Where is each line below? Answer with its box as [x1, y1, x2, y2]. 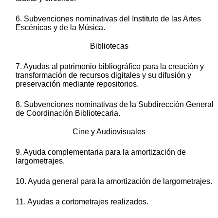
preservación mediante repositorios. [16, 80, 139, 89]
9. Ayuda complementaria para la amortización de [16, 148, 186, 157]
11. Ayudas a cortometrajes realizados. [16, 198, 148, 206]
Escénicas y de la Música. [16, 23, 105, 32]
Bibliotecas [90, 42, 128, 51]
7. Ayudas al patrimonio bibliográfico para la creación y [16, 62, 204, 71]
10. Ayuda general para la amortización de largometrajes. [16, 177, 212, 186]
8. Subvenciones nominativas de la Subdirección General [16, 100, 214, 109]
